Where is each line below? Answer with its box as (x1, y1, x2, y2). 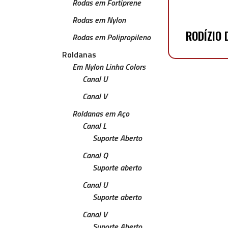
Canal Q (82, 149, 108, 161)
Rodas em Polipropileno (72, 31, 151, 43)
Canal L (82, 120, 106, 132)
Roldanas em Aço (72, 107, 129, 120)
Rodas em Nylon (72, 14, 126, 26)
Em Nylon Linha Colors (72, 61, 146, 73)
